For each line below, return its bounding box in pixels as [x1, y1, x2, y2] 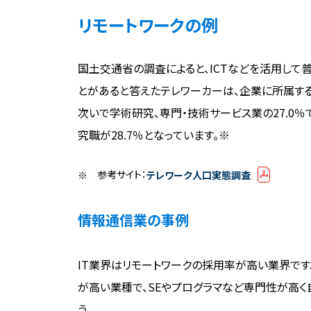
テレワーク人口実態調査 [146, 167, 251, 182]
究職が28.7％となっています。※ [78, 126, 230, 144]
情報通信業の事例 [78, 210, 189, 230]
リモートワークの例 [78, 12, 218, 37]
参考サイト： [97, 167, 146, 182]
